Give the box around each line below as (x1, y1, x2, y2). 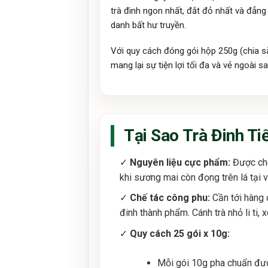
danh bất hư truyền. (111, 19, 186, 31)
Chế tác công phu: (130, 192, 210, 204)
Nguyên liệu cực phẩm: (130, 156, 230, 168)
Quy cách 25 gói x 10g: (130, 228, 230, 240)
